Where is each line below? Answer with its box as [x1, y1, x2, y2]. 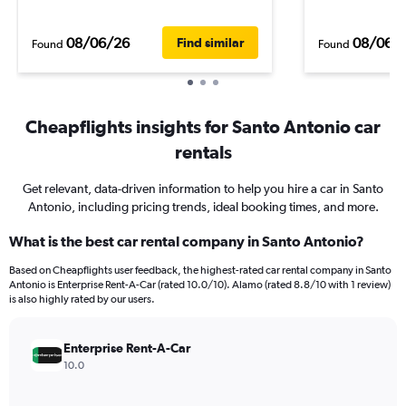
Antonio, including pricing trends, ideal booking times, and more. [27, 199, 379, 214]
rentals [174, 141, 232, 162]
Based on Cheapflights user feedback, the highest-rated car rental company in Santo [9, 264, 391, 276]
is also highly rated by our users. [9, 293, 155, 305]
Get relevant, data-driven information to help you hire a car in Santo [23, 181, 383, 196]
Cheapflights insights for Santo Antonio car [25, 116, 381, 137]
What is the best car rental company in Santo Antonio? [9, 233, 364, 249]
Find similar [177, 35, 244, 50]
